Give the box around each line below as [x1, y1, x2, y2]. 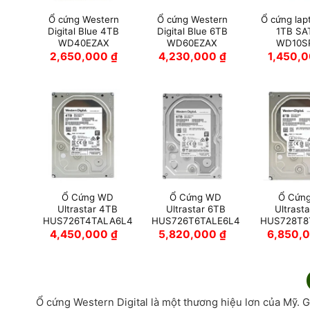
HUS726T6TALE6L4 [151, 215, 240, 227]
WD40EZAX [57, 37, 109, 48]
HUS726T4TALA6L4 [42, 215, 133, 227]
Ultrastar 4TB [57, 203, 118, 215]
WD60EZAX [167, 37, 218, 48]
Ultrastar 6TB [165, 203, 226, 215]
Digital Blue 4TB [48, 25, 120, 37]
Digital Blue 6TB [156, 25, 228, 37]
